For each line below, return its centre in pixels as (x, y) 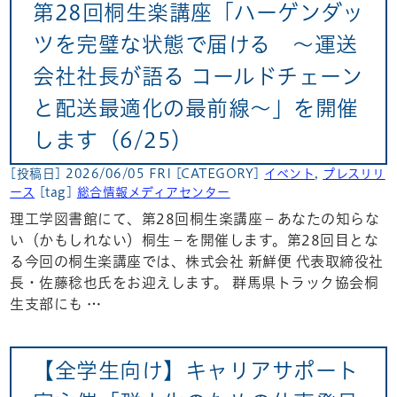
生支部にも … (56, 304)
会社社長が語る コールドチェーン (198, 77)
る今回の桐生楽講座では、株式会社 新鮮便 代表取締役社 (197, 261)
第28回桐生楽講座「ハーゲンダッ (198, 13)
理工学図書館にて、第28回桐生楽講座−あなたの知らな (195, 218)
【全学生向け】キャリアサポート (196, 370)
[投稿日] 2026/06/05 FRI (93, 173)
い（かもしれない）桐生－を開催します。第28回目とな (195, 240)
